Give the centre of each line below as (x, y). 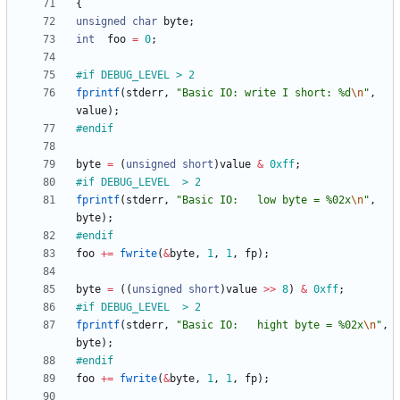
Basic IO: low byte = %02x (267, 200)
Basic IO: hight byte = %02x (273, 325)
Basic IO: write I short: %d (267, 93)
